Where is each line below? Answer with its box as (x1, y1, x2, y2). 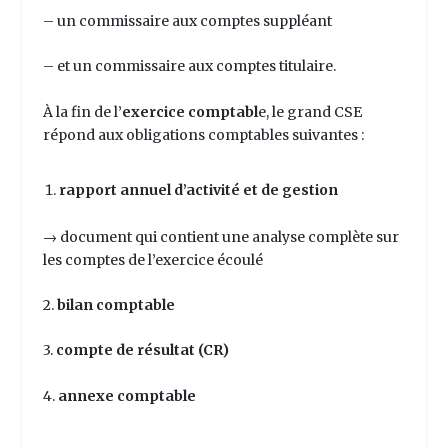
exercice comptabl (121, 102, 258, 121)
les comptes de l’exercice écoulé (42, 250, 263, 269)
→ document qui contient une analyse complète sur (42, 227, 399, 246)
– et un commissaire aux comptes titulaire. (42, 57, 336, 76)
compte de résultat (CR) (55, 341, 229, 360)
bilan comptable (56, 295, 178, 314)
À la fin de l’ (42, 102, 122, 121)
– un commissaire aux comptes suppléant (42, 11, 332, 30)
